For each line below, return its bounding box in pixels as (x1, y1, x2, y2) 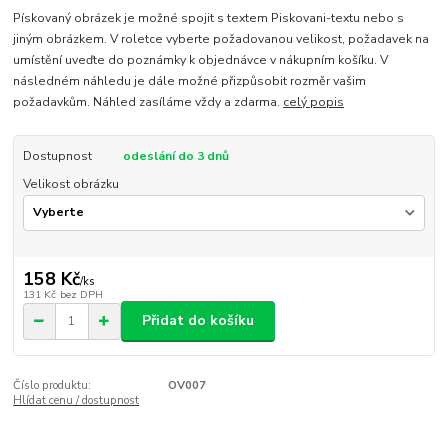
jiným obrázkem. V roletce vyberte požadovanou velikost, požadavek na (13, 30, 430, 47)
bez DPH (59, 287, 103, 303)
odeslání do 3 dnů (122, 147, 229, 164)
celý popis (283, 93, 345, 110)
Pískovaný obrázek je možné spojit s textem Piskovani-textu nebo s (13, 9, 405, 26)
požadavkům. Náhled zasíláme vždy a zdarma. (13, 93, 284, 110)
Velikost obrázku (22, 176, 119, 193)
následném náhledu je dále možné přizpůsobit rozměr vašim (13, 72, 367, 89)
